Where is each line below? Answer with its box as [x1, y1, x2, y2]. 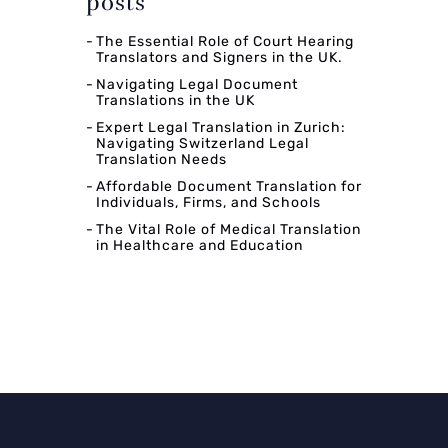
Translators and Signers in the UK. [96, 48, 343, 66]
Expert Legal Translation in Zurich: [96, 118, 346, 136]
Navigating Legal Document [96, 75, 298, 93]
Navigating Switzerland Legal [96, 134, 309, 152]
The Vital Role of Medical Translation [96, 220, 361, 238]
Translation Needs [96, 150, 227, 168]
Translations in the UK [96, 91, 255, 109]
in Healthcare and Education [96, 236, 303, 254]
